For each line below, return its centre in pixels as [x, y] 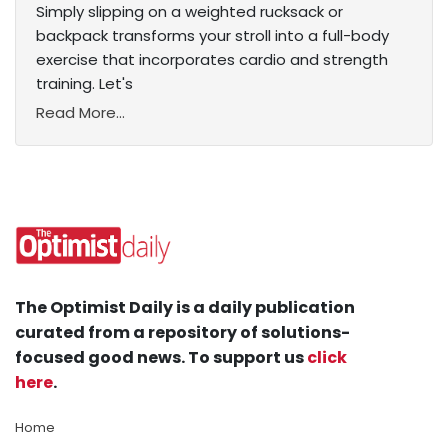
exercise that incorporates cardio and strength [212, 60]
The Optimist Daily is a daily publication [185, 308]
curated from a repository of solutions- [182, 333]
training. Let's [84, 84]
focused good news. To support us [161, 358]
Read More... [80, 113]
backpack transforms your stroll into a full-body [212, 36]
